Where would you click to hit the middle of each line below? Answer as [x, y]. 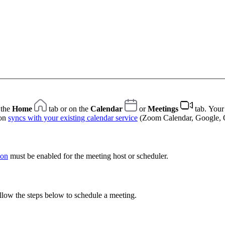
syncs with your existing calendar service [73, 118]
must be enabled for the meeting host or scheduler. [88, 156]
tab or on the [69, 109]
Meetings [163, 109]
